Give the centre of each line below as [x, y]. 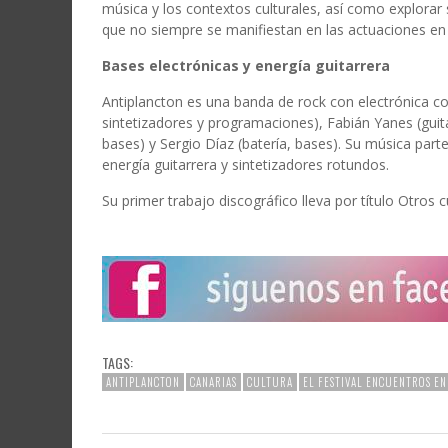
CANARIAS [213, 381]
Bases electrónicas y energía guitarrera [246, 65]
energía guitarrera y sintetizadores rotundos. [245, 164]
